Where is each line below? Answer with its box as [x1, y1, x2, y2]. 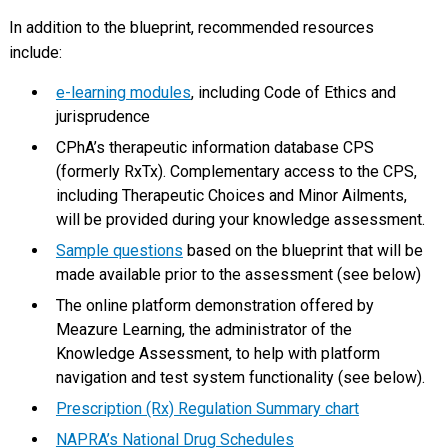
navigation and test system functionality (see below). [55, 368, 425, 388]
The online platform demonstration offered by [55, 296, 374, 316]
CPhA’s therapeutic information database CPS [55, 138, 374, 158]
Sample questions [55, 241, 183, 261]
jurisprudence [55, 107, 150, 127]
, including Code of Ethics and [190, 83, 396, 103]
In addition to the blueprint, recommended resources [8, 18, 374, 38]
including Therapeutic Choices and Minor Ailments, [55, 186, 407, 206]
